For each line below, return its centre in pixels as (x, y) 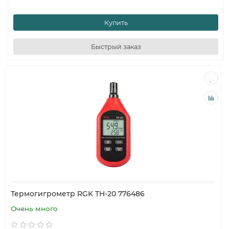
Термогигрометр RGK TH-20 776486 (78, 194)
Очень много (34, 209)
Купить (116, 22)
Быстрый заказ (116, 47)
